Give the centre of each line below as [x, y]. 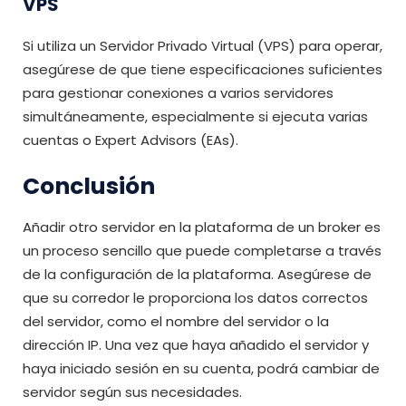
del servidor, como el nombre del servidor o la [176, 322]
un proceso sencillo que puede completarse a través [202, 251]
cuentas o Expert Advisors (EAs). [130, 140]
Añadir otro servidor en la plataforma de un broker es [202, 227]
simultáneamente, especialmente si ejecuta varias [195, 117]
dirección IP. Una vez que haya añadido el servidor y [196, 345]
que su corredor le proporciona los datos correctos [195, 298]
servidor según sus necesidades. [132, 392]
